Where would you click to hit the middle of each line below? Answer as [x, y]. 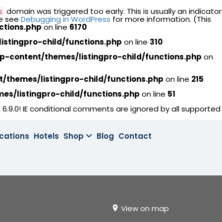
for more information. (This [161, 19]
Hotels [47, 136]
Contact [135, 136]
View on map [145, 208]
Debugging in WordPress [66, 19]
